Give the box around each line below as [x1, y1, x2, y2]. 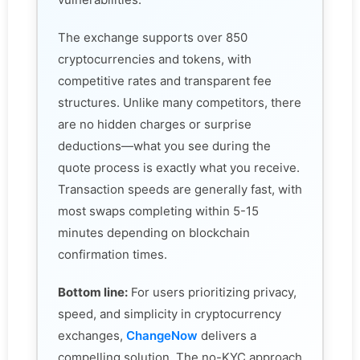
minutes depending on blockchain [58, 225, 250, 241]
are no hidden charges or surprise [58, 117, 252, 133]
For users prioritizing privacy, [128, 284, 297, 301]
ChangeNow [126, 328, 198, 344]
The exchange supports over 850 [58, 30, 247, 46]
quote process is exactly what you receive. [58, 160, 300, 176]
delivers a [198, 328, 256, 344]
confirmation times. [58, 247, 167, 263]
